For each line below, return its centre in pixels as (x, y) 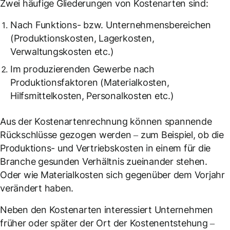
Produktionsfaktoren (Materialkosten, (90, 82)
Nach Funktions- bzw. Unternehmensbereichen (111, 25)
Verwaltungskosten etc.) (62, 52)
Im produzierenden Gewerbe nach (82, 69)
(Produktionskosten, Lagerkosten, (82, 38)
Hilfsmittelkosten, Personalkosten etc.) (92, 96)
